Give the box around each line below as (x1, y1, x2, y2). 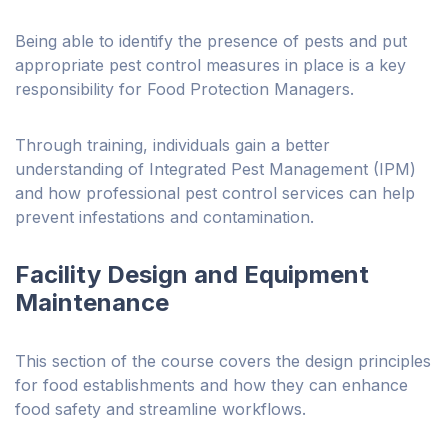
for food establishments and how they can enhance (15, 375, 408, 396)
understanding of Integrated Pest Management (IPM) (15, 159, 416, 180)
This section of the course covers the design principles (15, 351, 431, 372)
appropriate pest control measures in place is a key (15, 55, 406, 76)
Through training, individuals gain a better (15, 135, 330, 156)
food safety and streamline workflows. (15, 399, 311, 420)
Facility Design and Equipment (15, 260, 369, 290)
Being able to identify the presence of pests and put (15, 31, 407, 52)
